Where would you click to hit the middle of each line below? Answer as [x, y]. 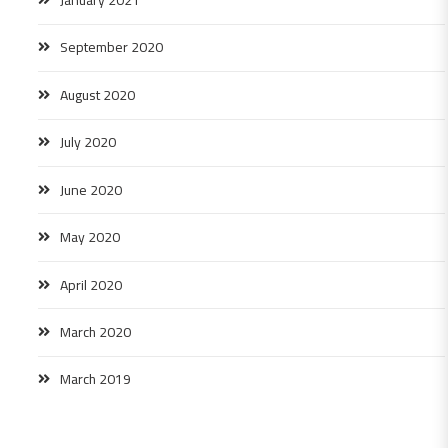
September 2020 [111, 47]
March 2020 [95, 332]
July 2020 [88, 142]
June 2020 [91, 189]
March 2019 [95, 379]
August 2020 [97, 94]
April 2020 [91, 284]
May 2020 [90, 237]
